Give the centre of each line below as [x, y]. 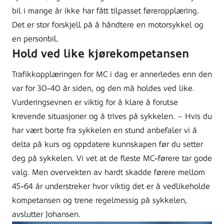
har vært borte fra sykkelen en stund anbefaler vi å [104, 130]
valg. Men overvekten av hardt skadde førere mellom [108, 172]
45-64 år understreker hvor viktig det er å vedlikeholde [111, 186]
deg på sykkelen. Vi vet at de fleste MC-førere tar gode [112, 158]
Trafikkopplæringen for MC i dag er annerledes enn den [112, 74]
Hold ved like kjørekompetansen [100, 53]
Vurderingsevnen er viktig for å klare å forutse [95, 102]
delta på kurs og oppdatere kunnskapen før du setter [107, 144]
